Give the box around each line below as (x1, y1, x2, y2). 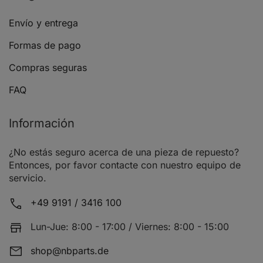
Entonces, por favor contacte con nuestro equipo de (9, 159, 241, 171)
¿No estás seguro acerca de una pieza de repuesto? (9, 146, 239, 159)
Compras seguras (9, 62, 87, 74)
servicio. (9, 172, 46, 184)
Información (9, 116, 75, 131)
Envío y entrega (9, 17, 78, 29)
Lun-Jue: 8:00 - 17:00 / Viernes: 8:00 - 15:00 (31, 220, 229, 232)
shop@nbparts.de (31, 244, 109, 257)
